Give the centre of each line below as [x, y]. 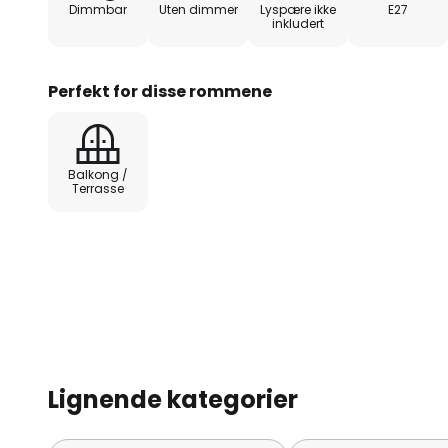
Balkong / [98, 175]
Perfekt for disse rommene [160, 92]
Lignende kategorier [173, 400]
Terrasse [98, 189]
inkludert [298, 24]
